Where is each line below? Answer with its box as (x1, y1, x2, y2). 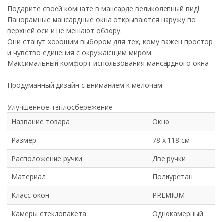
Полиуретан (152, 172, 193, 182)
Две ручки (152, 154, 186, 164)
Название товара (11, 117, 70, 127)
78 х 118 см (152, 135, 190, 145)
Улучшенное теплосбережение (7, 102, 112, 112)
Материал (11, 172, 46, 182)
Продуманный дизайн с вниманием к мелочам (7, 80, 162, 90)
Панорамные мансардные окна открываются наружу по (7, 15, 196, 25)
